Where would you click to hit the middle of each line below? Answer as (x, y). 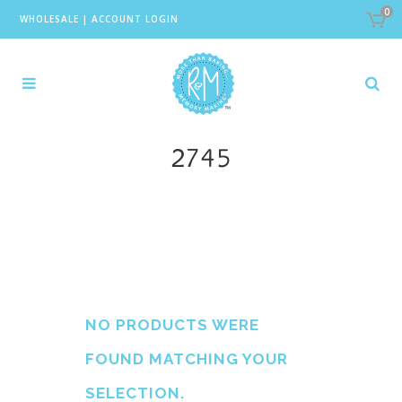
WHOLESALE (49, 19)
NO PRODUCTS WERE (172, 325)
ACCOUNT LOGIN (135, 19)
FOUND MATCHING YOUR (187, 359)
